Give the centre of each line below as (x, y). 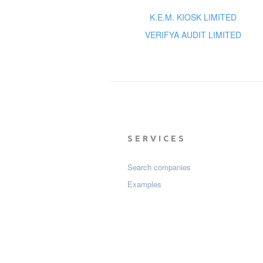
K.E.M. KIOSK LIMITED (193, 17)
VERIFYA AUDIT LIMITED (193, 35)
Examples (144, 184)
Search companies (159, 167)
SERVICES (157, 139)
